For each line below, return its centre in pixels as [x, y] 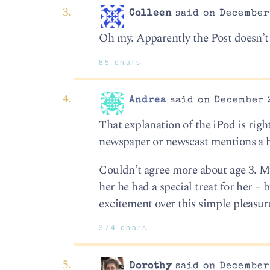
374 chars [124, 228]
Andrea [148, 100]
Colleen [151, 14]
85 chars [121, 62]
